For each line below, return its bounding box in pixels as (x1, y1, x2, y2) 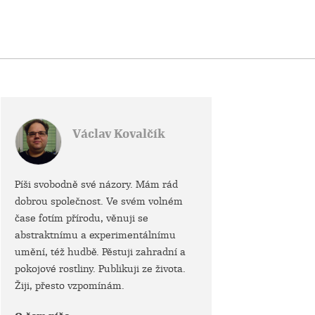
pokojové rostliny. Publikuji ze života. (15, 262, 186, 275)
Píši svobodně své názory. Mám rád (15, 178, 178, 191)
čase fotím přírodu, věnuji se (15, 212, 148, 224)
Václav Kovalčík (72, 127, 165, 141)
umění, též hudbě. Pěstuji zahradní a (15, 245, 186, 258)
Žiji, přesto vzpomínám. (15, 279, 124, 292)
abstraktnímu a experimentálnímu (15, 229, 176, 241)
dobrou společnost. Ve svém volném (15, 195, 183, 207)
